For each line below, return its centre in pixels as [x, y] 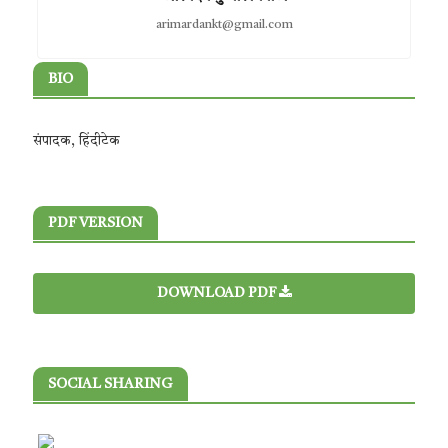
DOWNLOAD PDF [217, 293]
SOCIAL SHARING [110, 384]
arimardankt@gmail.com [224, 25]
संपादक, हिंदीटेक [76, 141]
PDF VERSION [95, 223]
